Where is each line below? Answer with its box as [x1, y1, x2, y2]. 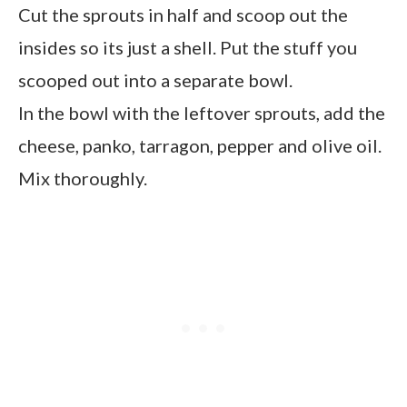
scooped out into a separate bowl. [18, 68, 293, 91]
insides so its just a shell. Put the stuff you [18, 35, 357, 58]
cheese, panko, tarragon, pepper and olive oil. [18, 134, 382, 156]
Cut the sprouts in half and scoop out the [18, 3, 348, 25]
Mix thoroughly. [18, 166, 147, 189]
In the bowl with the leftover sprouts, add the [18, 101, 385, 124]
